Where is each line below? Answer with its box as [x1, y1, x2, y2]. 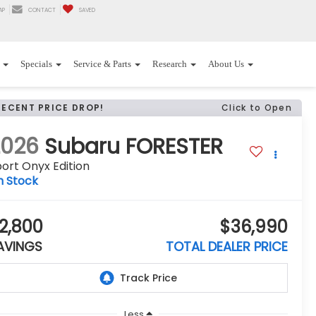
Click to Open [221, 102, 292, 114]
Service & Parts [73, 59, 131, 70]
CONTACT [28, 6, 56, 15]
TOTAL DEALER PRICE [166, 238, 288, 256]
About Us [208, 59, 244, 70]
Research [152, 59, 187, 70]
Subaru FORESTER [44, 132, 224, 162]
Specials [20, 59, 52, 70]
